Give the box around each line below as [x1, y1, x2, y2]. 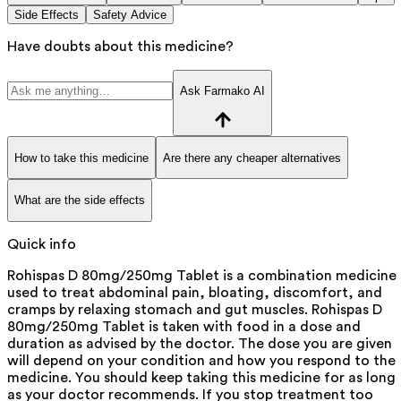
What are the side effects [14, 193, 145, 208]
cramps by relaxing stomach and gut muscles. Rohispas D [7, 302, 382, 317]
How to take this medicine [14, 150, 149, 165]
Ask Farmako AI [180, 84, 265, 98]
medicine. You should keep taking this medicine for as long [7, 370, 396, 385]
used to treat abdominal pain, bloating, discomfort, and [7, 285, 382, 300]
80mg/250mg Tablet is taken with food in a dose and [7, 319, 361, 334]
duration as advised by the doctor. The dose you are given [7, 336, 392, 351]
